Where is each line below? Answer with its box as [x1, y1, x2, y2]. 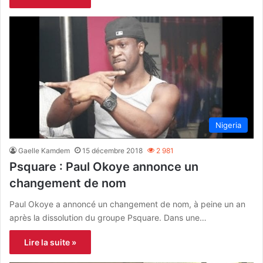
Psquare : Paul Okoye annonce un [9, 159, 198, 174]
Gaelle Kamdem [18, 146, 70, 155]
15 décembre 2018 [82, 146, 143, 155]
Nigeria [215, 120, 241, 130]
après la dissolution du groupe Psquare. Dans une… [9, 212, 207, 222]
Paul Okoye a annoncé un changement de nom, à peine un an [9, 198, 245, 209]
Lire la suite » [24, 237, 76, 247]
